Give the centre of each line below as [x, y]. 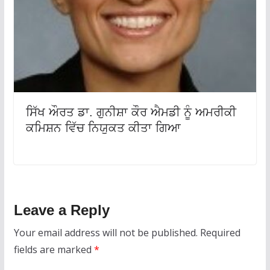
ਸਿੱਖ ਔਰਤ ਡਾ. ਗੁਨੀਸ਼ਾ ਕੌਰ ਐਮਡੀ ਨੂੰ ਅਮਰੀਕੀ [131, 112]
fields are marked [54, 250]
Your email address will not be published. [105, 233]
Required [220, 233]
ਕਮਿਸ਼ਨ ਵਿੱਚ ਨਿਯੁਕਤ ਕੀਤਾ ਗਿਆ [103, 128]
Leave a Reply [61, 210]
